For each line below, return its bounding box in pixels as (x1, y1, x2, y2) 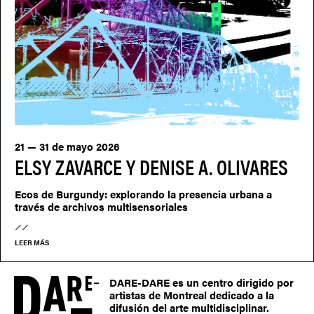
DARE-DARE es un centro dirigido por (109, 274, 294, 289)
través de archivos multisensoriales (15, 198, 188, 214)
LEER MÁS (15, 237, 49, 247)
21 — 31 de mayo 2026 (15, 138, 120, 153)
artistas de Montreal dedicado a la (109, 287, 274, 302)
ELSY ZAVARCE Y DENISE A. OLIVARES (15, 151, 288, 182)
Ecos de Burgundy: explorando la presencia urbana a (15, 186, 272, 201)
